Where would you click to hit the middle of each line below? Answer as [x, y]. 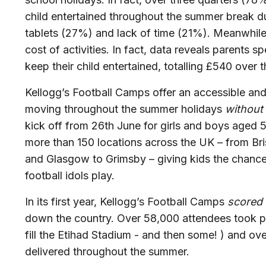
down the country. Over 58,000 [102, 218]
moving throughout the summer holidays [125, 109]
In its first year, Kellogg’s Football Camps [126, 202]
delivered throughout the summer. [109, 252]
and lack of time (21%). [153, 33]
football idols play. [73, 176]
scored [245, 202]
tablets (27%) [59, 33]
